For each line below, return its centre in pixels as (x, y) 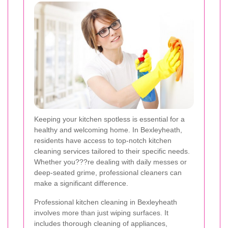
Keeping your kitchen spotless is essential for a (109, 119)
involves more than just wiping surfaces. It (101, 213)
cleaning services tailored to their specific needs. (112, 151)
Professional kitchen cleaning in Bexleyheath (106, 202)
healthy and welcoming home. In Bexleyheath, (108, 130)
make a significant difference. (81, 183)
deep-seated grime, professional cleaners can (108, 173)
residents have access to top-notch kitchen (103, 140)
